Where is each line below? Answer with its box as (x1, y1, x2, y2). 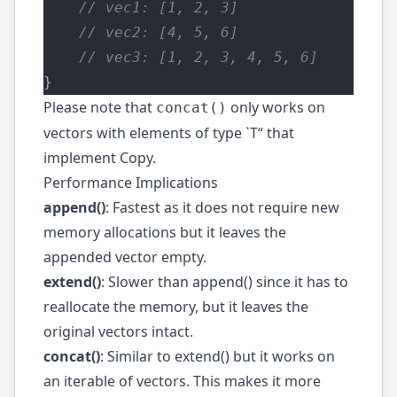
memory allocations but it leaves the (43, 222, 286, 242)
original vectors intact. (43, 322, 193, 341)
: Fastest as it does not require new (105, 198, 339, 217)
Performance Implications (43, 173, 218, 192)
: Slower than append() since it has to (101, 272, 348, 292)
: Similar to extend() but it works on (100, 346, 335, 366)
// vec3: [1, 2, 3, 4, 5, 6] (43, 49, 318, 66)
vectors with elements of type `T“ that (43, 123, 294, 143)
